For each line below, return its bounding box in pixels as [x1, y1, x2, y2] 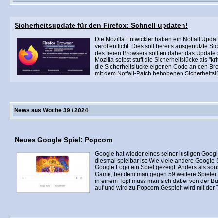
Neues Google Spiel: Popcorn [15, 136, 113, 144]
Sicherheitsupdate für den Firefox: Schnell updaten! [15, 21, 188, 29]
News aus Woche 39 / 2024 [14, 107, 88, 114]
